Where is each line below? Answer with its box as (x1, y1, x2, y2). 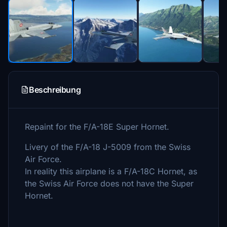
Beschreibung (29, 85, 81, 95)
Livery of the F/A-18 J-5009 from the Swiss (25, 142, 191, 152)
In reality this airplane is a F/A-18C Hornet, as (25, 166, 197, 176)
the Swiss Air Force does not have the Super (25, 178, 194, 188)
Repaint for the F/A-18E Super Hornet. (25, 122, 169, 132)
